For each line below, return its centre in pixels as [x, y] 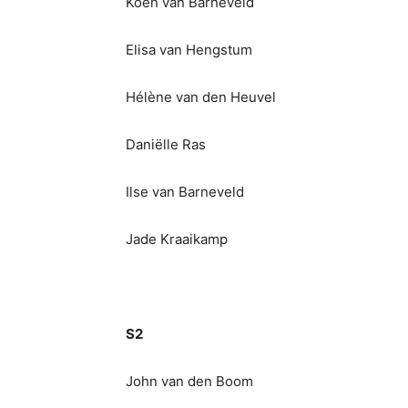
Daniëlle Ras [166, 144]
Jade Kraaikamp [177, 239]
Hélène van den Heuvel [201, 97]
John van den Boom [189, 381]
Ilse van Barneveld [185, 192]
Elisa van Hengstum [189, 50]
